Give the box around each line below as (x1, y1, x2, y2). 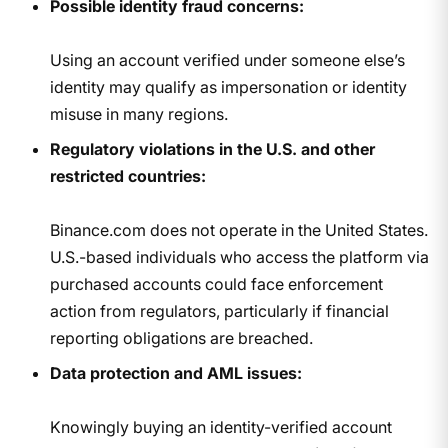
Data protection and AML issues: (49, 362, 302, 383)
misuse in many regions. (49, 103, 228, 124)
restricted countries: (49, 165, 206, 186)
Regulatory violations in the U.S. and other (49, 138, 375, 159)
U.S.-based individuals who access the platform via (49, 246, 429, 267)
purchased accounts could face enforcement (49, 273, 383, 294)
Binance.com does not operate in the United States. (49, 219, 428, 240)
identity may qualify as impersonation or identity (49, 76, 407, 97)
